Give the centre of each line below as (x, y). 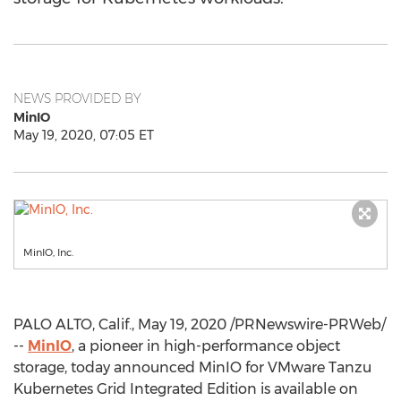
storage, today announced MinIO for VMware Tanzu (192, 367)
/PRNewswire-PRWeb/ (306, 324)
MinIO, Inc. (48, 252)
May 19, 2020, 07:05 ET (84, 135)
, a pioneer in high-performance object (206, 346)
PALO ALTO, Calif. (73, 324)
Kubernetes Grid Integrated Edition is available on (186, 389)
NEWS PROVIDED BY (77, 98)
